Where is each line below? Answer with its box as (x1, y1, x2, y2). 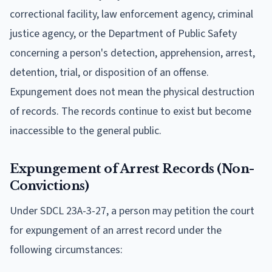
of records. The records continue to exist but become (10, 103, 251, 119)
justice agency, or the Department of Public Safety (10, 25, 237, 41)
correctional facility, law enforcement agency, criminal (10, 6, 253, 22)
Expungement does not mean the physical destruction (10, 84, 254, 100)
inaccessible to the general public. (10, 123, 161, 138)
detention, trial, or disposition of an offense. (10, 64, 209, 80)
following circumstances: (10, 242, 123, 257)
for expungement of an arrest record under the (10, 222, 222, 238)
